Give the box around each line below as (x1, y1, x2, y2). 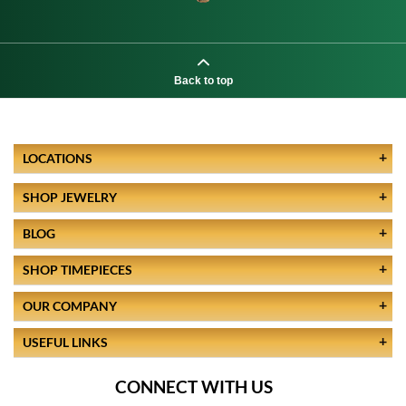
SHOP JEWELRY (23, 189, 117, 206)
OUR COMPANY (23, 298, 117, 314)
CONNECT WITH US (115, 376, 273, 398)
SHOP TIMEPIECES (23, 262, 132, 278)
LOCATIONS (23, 150, 92, 166)
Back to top (173, 73, 233, 87)
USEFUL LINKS (23, 334, 108, 351)
